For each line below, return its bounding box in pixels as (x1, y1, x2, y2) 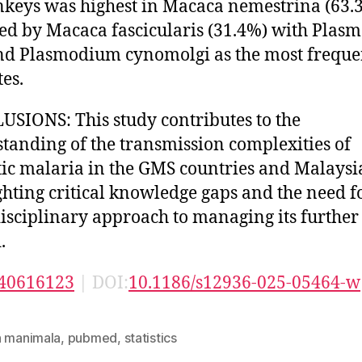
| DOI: (74, 271, 128, 294)
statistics (124, 329, 177, 346)
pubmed (67, 329, 118, 346)
